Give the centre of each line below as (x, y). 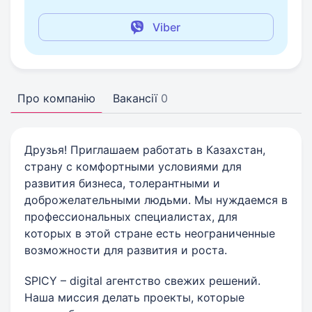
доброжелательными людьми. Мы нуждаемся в (156, 200)
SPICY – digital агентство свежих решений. (142, 281)
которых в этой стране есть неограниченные (150, 233)
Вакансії (135, 98)
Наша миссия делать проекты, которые (134, 297)
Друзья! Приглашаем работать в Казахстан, (145, 150)
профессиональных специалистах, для (131, 217)
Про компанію (56, 98)
